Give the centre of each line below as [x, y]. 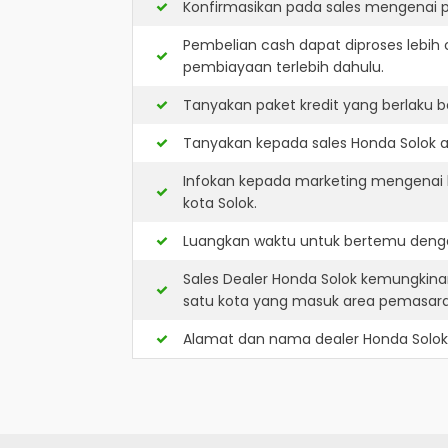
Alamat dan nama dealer [273, 339]
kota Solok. [220, 203]
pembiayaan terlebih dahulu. [283, 67]
